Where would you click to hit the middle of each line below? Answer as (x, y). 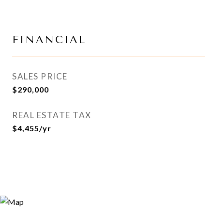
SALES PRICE (40, 76)
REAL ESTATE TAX (52, 115)
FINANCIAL (49, 40)
